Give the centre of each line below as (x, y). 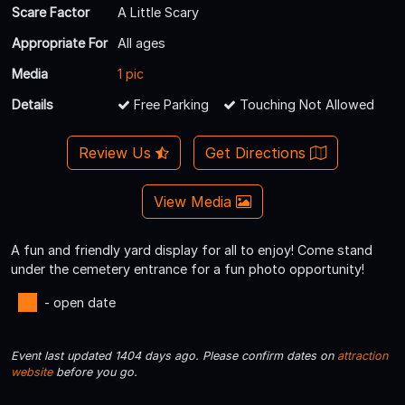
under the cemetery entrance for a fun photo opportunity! (188, 268)
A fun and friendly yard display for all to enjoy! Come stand (192, 250)
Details (33, 104)
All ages (141, 42)
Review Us (118, 152)
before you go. (95, 372)
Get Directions (257, 152)
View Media (195, 201)
